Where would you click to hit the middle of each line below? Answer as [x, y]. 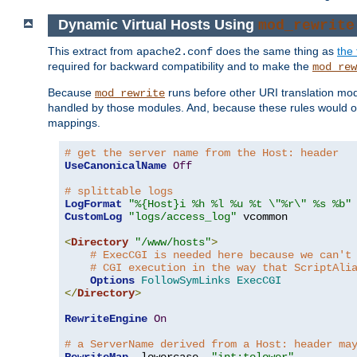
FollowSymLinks [186, 281]
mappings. [74, 123]
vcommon [262, 217]
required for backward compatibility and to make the [180, 67]
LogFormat [93, 204]
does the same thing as [275, 51]
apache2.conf [175, 52]
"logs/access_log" [182, 217]
